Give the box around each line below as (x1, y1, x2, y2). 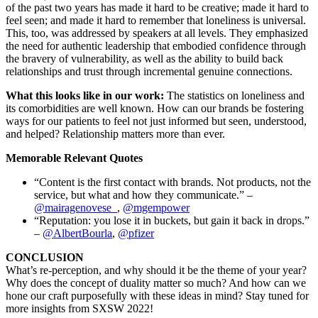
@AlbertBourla (43, 226, 112, 239)
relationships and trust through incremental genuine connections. (6, 65, 292, 77)
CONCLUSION (6, 251, 84, 263)
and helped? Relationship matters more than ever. (6, 127, 225, 140)
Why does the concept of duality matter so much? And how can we (6, 276, 306, 289)
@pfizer (118, 226, 154, 239)
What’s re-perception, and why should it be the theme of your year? (6, 263, 307, 276)
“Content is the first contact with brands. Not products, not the (34, 175, 311, 188)
